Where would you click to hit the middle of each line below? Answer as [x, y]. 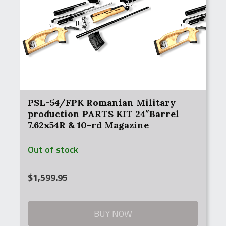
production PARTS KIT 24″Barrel [103, 114]
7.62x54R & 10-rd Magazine [88, 125]
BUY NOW [113, 214]
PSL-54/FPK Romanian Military [102, 103]
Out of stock [53, 150]
